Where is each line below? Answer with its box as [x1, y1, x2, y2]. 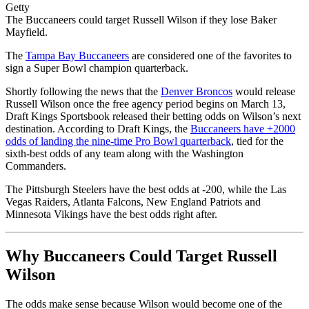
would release [232, 86, 295, 98]
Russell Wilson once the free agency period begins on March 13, [6, 98, 286, 110]
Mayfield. [6, 26, 48, 39]
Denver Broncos [161, 86, 232, 98]
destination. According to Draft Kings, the [6, 123, 190, 135]
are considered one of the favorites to [129, 50, 292, 62]
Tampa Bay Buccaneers [26, 50, 129, 62]
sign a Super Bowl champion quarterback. [6, 62, 188, 74]
